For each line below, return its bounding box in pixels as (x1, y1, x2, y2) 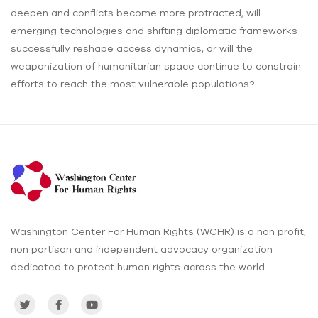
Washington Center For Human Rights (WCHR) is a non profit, (11, 226, 306, 238)
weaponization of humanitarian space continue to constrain (11, 60, 301, 72)
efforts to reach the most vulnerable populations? (11, 77, 254, 89)
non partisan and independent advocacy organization (11, 243, 273, 256)
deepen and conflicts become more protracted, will (11, 6, 261, 18)
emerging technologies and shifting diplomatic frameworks (11, 24, 297, 36)
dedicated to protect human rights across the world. (11, 261, 267, 273)
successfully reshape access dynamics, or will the (11, 42, 253, 54)
